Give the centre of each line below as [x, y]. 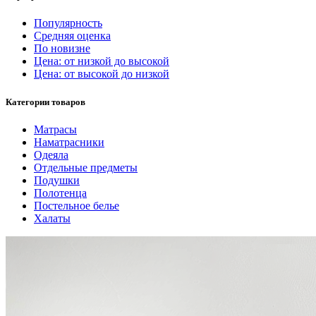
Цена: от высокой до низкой [102, 74]
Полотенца [60, 193]
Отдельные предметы [86, 167]
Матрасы [55, 129]
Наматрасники [69, 142]
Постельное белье [77, 205]
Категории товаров [45, 102]
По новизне [62, 49]
